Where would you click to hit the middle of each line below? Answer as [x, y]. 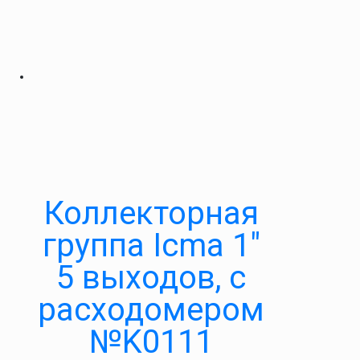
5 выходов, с [151, 278]
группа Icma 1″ [151, 245]
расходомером [151, 310]
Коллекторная [151, 213]
